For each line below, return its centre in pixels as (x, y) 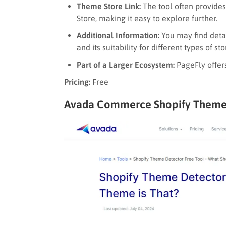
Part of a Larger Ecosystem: (126, 64)
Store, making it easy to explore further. (147, 18)
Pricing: (77, 81)
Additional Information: (118, 35)
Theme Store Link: (109, 6)
